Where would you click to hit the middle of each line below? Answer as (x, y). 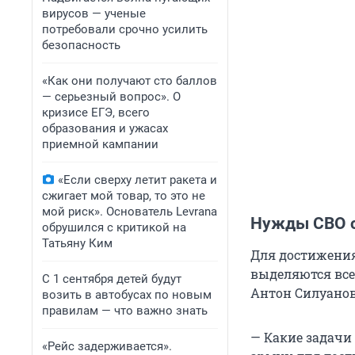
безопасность (81, 45)
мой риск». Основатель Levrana (130, 212)
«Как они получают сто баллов (130, 81)
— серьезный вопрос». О (111, 97)
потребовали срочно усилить (125, 29)
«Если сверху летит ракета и (137, 180)
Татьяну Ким (77, 243)
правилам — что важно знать (125, 311)
